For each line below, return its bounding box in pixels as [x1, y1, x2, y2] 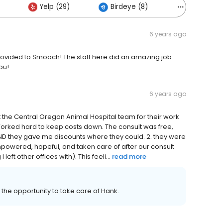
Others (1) [187, 2, 220, 11]
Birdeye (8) [111, 2, 148, 11]
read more [112, 152, 146, 161]
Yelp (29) [40, 2, 70, 11]
